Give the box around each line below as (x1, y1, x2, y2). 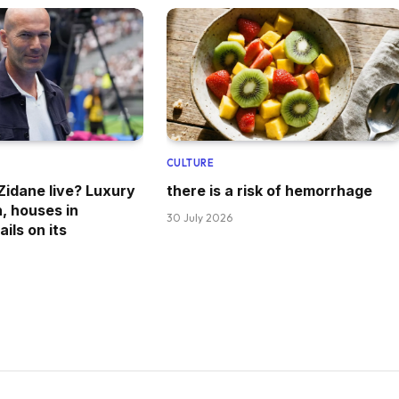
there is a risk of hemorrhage (166, 182, 372, 200)
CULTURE (166, 157, 215, 170)
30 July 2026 (166, 211, 232, 225)
